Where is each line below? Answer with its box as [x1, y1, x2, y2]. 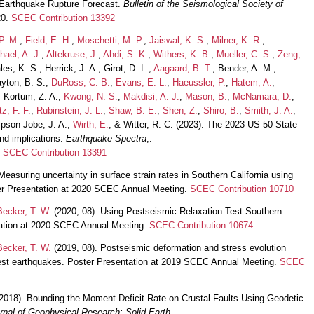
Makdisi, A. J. [123, 90, 179, 102]
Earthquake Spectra [66, 132, 146, 144]
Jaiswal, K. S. [149, 34, 206, 46]
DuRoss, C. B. [51, 76, 110, 88]
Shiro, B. [203, 104, 239, 116]
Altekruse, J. [46, 48, 98, 60]
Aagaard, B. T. [153, 62, 212, 74]
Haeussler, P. [172, 76, 226, 88]
